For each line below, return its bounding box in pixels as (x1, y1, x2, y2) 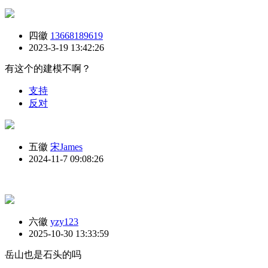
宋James (50, 141, 83, 152)
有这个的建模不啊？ (5, 63, 91, 74)
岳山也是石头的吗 (5, 249, 81, 260)
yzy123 (50, 216, 78, 227)
